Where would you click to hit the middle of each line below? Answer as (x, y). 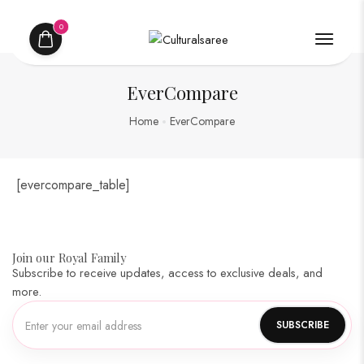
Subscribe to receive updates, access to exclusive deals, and (167, 273)
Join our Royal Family (69, 258)
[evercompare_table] (73, 185)
